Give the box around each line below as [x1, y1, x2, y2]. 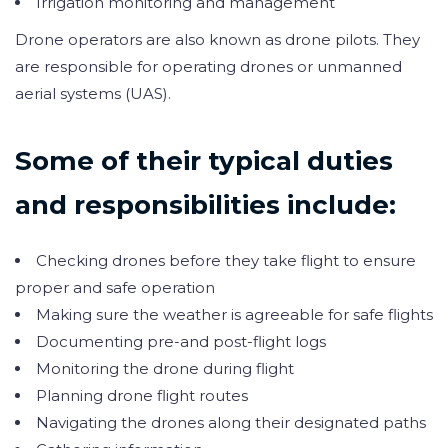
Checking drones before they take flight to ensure [36, 250, 416, 270]
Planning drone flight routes [36, 385, 248, 405]
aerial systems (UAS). [15, 83, 171, 103]
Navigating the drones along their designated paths [36, 412, 426, 432]
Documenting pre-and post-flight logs [36, 331, 326, 351]
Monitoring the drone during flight [36, 358, 294, 378]
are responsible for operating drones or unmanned [15, 56, 402, 76]
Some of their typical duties [15, 145, 393, 178]
